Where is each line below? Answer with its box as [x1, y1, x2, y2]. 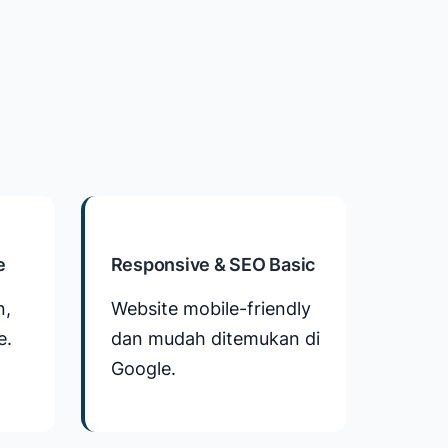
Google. [110, 357, 176, 379]
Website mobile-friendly [110, 297, 311, 319]
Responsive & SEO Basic [110, 253, 315, 275]
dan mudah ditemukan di [110, 327, 320, 349]
